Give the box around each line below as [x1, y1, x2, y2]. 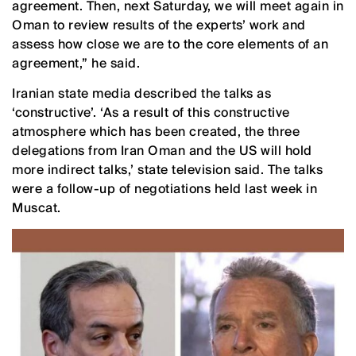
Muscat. [12, 199, 61, 216]
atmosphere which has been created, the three [12, 122, 300, 140]
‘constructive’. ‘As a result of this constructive [12, 103, 290, 121]
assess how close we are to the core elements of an [12, 35, 328, 52]
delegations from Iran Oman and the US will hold [12, 141, 312, 159]
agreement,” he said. [12, 54, 140, 72]
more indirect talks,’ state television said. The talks [12, 161, 323, 178]
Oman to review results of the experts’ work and [12, 16, 306, 33]
